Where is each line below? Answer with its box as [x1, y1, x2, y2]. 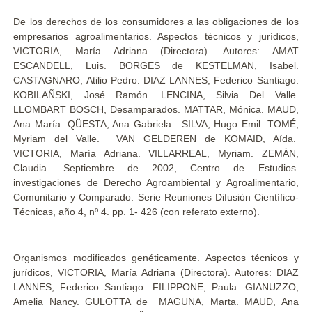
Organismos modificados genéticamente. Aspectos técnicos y [13, 252, 299, 263]
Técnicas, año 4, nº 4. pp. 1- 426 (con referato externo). [13, 206, 260, 217]
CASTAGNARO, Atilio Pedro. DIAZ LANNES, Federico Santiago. [13, 75, 299, 86]
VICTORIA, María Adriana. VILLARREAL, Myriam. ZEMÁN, [13, 148, 299, 159]
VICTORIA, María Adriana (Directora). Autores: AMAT [13, 45, 299, 56]
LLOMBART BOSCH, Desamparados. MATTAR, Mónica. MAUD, [13, 104, 299, 115]
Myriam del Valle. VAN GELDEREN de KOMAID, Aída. [13, 133, 299, 144]
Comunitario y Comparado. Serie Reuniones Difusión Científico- [13, 192, 299, 203]
